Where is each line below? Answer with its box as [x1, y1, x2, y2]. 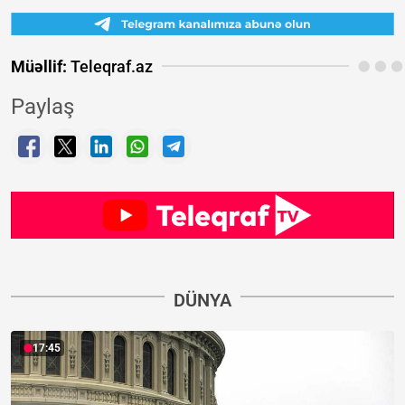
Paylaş [11, 93, 74, 119]
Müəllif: [11, 56, 67, 76]
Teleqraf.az [67, 56, 153, 76]
